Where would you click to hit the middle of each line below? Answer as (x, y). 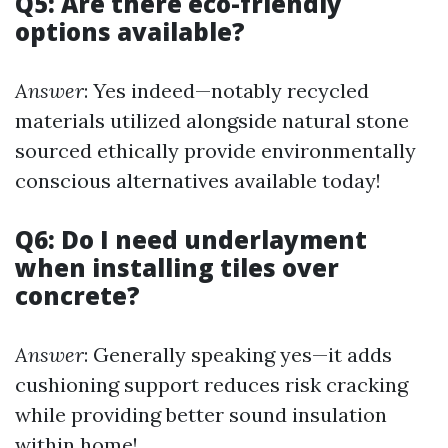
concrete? (77, 295)
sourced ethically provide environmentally (215, 150)
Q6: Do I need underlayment (191, 239)
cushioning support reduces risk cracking (211, 384)
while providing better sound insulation (201, 414)
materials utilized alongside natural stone (212, 120)
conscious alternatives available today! (198, 180)
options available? (130, 31)
